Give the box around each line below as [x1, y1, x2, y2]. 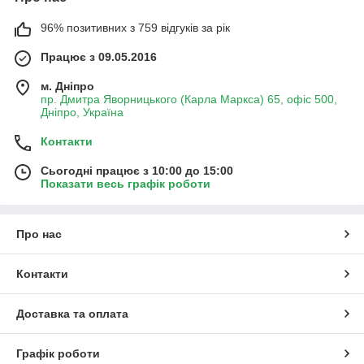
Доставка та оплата [16, 307, 128, 320]
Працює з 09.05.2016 [41, 50, 157, 63]
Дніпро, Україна [41, 106, 123, 119]
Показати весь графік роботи [41, 177, 210, 190]
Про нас [16, 227, 62, 240]
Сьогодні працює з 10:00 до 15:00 [41, 164, 233, 177]
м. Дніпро [41, 80, 94, 93]
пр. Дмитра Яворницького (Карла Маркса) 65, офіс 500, [41, 93, 337, 106]
